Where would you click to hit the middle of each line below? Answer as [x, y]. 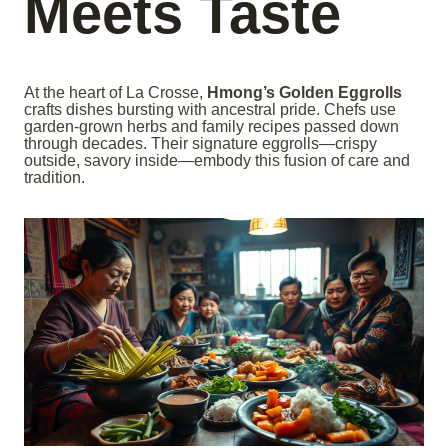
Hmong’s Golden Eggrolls [304, 92]
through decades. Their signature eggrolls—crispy [200, 143]
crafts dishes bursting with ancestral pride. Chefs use [210, 109]
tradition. [54, 177]
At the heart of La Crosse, [115, 92]
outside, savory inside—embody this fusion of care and [217, 160]
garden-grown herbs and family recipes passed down [211, 126]
